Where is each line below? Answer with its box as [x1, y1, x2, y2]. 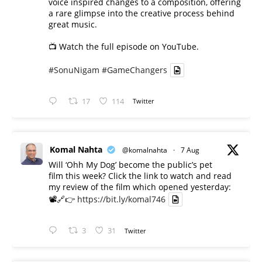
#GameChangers [102, 64, 167, 76]
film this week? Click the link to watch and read [49, 170, 232, 182]
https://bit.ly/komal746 [77, 194, 166, 205]
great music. [49, 18, 97, 30]
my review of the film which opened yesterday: [49, 181, 231, 193]
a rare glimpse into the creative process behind [49, 7, 235, 19]
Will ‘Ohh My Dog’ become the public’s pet [49, 159, 212, 171]
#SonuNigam [49, 64, 99, 76]
